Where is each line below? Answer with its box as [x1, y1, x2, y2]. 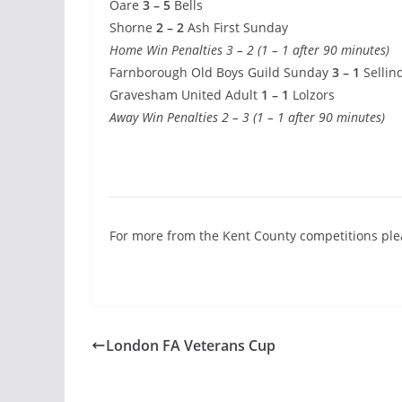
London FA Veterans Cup [106, 336, 275, 356]
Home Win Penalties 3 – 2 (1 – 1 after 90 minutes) [109, 41, 389, 59]
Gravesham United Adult [109, 86, 261, 104]
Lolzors [293, 86, 335, 104]
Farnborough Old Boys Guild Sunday [109, 64, 332, 82]
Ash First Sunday [184, 19, 288, 37]
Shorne [109, 19, 153, 37]
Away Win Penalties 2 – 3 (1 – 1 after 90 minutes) [109, 109, 385, 127]
